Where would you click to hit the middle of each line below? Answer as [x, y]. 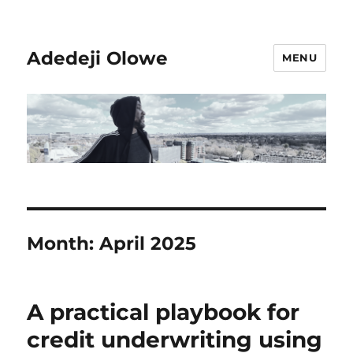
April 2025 [148, 244]
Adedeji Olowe [98, 58]
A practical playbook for [163, 312]
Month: [63, 244]
